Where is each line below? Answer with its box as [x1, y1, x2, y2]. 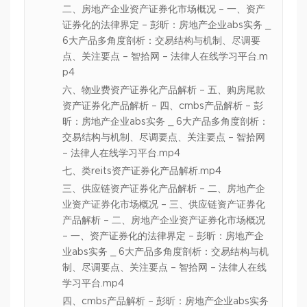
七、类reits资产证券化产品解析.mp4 [62, 167, 221, 177]
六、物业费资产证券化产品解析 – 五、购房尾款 [62, 86, 265, 96]
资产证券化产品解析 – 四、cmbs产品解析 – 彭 [62, 101, 263, 112]
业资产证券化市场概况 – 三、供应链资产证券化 [62, 200, 265, 210]
